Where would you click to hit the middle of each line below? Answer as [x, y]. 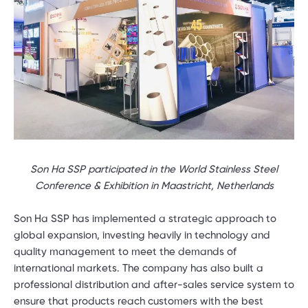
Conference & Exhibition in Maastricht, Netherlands [154, 186]
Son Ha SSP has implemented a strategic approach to [145, 219]
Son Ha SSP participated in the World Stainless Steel [154, 169]
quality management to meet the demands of [125, 252]
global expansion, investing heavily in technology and [142, 235]
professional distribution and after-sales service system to [154, 285]
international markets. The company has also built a [139, 268]
